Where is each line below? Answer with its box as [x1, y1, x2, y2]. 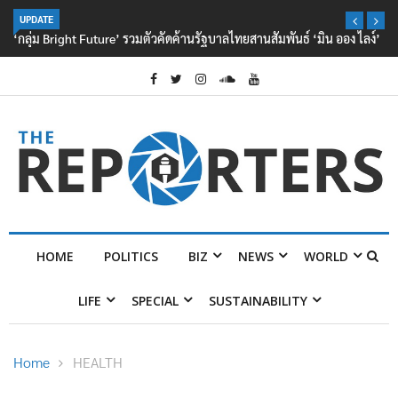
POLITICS [104, 248, 158, 266]
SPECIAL [131, 292, 179, 310]
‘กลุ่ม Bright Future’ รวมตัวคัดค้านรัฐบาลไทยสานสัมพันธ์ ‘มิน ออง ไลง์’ [13, 30, 380, 46]
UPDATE [20, 12, 53, 26]
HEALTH [73, 353, 123, 372]
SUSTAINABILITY [208, 292, 307, 310]
